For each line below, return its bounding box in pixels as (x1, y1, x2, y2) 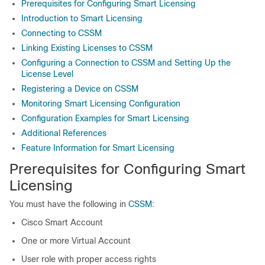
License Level (21, 69, 73, 79)
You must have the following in (9, 199, 128, 209)
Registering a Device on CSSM (21, 84, 138, 93)
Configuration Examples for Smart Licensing (21, 114, 189, 123)
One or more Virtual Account (21, 236, 131, 245)
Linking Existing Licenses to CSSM (21, 43, 153, 53)
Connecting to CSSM (21, 28, 102, 38)
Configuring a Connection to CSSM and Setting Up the (21, 58, 231, 67)
